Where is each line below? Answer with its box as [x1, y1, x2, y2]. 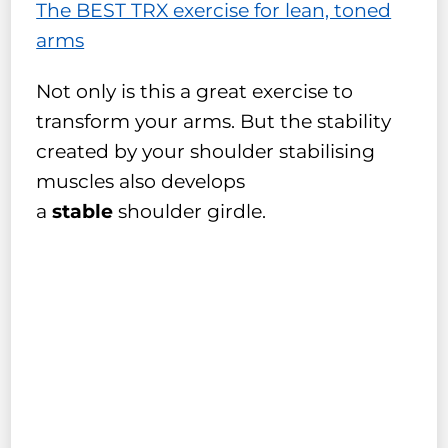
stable [47, 199, 114, 223]
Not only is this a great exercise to [36, 79, 354, 103]
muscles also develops [36, 169, 246, 193]
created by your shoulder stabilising [36, 139, 376, 163]
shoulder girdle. [113, 199, 267, 223]
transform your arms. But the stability [36, 109, 392, 133]
